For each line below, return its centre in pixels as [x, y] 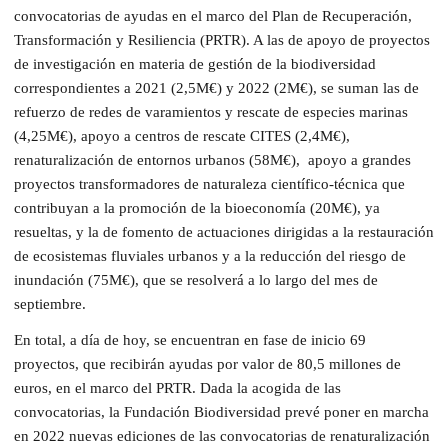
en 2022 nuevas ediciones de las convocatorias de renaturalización [222, 435]
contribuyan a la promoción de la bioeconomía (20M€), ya [197, 207]
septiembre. [50, 303]
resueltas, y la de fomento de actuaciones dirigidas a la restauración [224, 231]
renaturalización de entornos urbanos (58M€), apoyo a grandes [212, 159]
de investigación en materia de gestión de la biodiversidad [195, 63]
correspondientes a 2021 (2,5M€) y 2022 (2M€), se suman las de [216, 87]
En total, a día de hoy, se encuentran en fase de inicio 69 [190, 339]
